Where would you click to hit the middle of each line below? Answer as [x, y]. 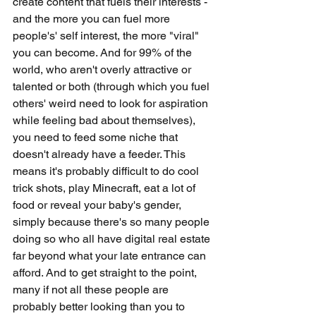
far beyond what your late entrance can [111, 256]
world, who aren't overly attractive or [103, 69]
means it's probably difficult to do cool [107, 171]
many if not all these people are [92, 290]
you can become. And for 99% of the [104, 53]
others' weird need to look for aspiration [112, 103]
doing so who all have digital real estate [113, 239]
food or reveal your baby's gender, [98, 205]
